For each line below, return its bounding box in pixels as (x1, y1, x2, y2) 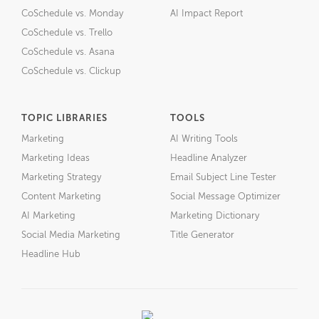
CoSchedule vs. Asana (21, 47, 115, 57)
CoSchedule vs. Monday (21, 9, 123, 19)
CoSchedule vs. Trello (21, 28, 113, 38)
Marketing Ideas (21, 153, 90, 163)
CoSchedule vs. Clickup (21, 66, 121, 76)
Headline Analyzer (170, 153, 247, 163)
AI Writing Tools (170, 134, 238, 144)
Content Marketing (21, 192, 101, 202)
